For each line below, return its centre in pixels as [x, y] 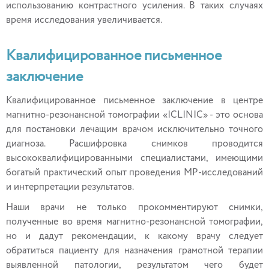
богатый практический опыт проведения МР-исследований [134, 173]
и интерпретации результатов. [70, 187]
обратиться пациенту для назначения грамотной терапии [134, 251]
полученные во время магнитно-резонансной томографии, [134, 222]
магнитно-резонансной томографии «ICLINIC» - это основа [134, 115]
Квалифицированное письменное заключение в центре [134, 101]
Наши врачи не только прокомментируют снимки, [134, 208]
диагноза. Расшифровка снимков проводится [134, 144]
